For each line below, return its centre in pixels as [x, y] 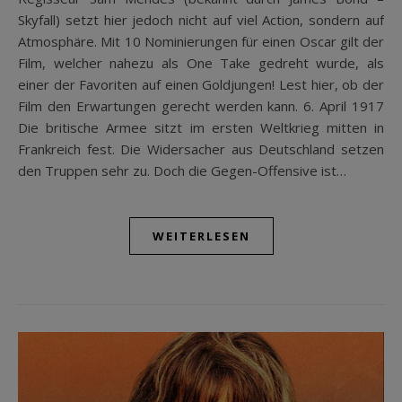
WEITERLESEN [201, 236]
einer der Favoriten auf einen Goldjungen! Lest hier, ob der [201, 84]
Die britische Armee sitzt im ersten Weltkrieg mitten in [201, 127]
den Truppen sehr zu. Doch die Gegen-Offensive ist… [182, 170]
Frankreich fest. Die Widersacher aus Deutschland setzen [201, 149]
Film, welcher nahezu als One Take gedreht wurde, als [201, 62]
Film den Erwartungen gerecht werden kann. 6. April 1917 [201, 105]
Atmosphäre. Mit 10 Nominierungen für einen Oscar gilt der [201, 41]
